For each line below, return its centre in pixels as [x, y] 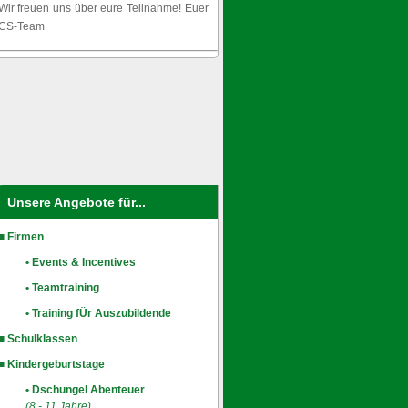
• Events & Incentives [80, 262]
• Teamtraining [62, 288]
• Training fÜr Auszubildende [98, 313]
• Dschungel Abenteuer [85, 390]
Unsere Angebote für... [76, 202]
